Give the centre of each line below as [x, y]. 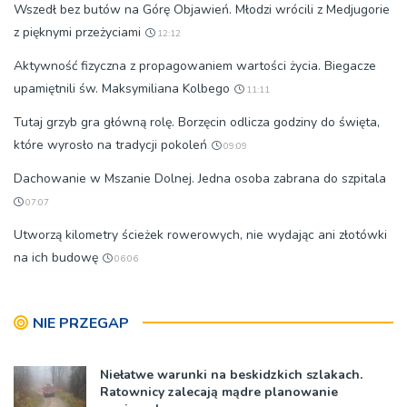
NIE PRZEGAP [81, 324]
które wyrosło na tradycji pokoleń [110, 145]
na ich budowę [56, 258]
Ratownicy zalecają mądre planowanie [219, 392]
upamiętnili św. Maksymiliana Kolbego [122, 89]
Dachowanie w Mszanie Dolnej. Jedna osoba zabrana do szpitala [200, 179]
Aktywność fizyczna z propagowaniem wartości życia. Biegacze [195, 66]
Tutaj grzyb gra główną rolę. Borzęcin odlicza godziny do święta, [197, 123]
